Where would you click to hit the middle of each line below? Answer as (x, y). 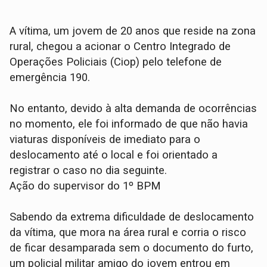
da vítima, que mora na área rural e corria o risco (128, 233)
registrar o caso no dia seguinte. (89, 171)
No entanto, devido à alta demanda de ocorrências (133, 109)
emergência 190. (52, 78)
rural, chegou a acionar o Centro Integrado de (120, 47)
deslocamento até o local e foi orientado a (114, 155)
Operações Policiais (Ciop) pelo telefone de (116, 62)
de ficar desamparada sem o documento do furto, (132, 248)
